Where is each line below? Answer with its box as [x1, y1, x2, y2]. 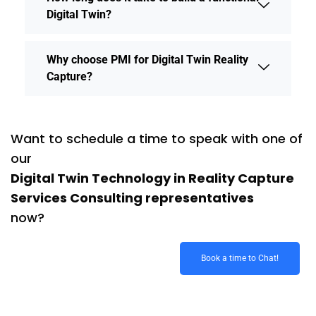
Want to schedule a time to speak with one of [11, 129, 303, 147]
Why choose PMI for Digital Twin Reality [47, 52, 248, 66]
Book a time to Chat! [201, 253, 279, 263]
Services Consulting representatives [11, 188, 254, 207]
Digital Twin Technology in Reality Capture [11, 169, 294, 187]
